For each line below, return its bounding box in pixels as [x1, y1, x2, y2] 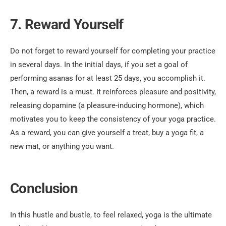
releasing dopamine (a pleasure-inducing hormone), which [10, 101, 204, 110]
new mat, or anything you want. [10, 142, 114, 151]
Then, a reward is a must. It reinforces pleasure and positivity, [10, 87, 216, 97]
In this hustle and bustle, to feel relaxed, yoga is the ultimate [10, 210, 212, 220]
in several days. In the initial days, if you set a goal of [10, 60, 188, 70]
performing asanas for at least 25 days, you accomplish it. [10, 74, 205, 83]
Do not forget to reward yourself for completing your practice [10, 46, 215, 56]
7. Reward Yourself [10, 16, 124, 33]
